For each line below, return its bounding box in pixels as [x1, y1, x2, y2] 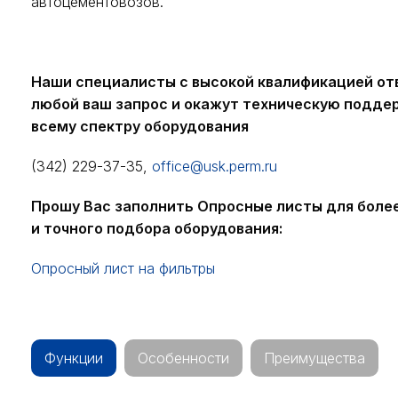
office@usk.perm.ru [152, 157, 278, 176]
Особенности [138, 349, 230, 368]
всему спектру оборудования [31, 117, 250, 136]
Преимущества [264, 349, 366, 368]
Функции [44, 349, 104, 368]
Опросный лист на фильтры [31, 259, 216, 278]
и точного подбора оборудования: [31, 219, 283, 238]
